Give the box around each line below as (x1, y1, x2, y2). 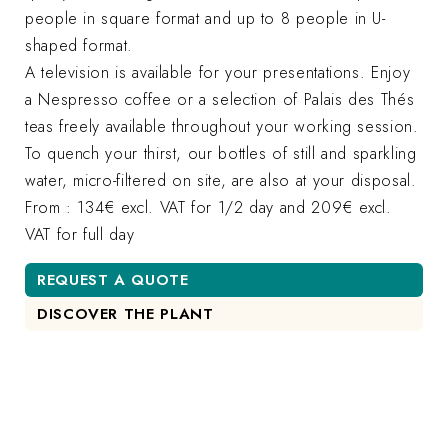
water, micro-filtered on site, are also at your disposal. (25, 168, 417, 192)
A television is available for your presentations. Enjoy (25, 60, 411, 84)
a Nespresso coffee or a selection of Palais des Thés (25, 87, 415, 111)
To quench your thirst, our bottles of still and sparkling (25, 141, 417, 165)
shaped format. (25, 33, 133, 57)
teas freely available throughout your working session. (25, 114, 419, 138)
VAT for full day (25, 222, 135, 246)
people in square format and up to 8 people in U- (25, 6, 386, 30)
